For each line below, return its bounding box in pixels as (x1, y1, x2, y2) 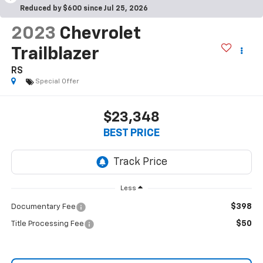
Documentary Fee (11, 203, 76, 211)
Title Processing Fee (11, 220, 84, 228)
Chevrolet (59, 25, 141, 43)
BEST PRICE (103, 127, 160, 139)
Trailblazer (11, 46, 99, 64)
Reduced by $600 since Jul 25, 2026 (20, 5, 148, 12)
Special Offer (35, 78, 79, 86)
